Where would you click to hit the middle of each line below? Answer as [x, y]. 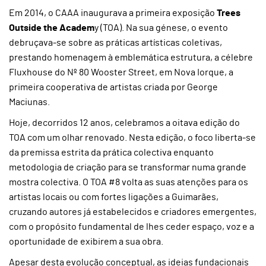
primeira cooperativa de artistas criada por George [113, 87]
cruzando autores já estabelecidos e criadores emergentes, [133, 212]
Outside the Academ [52, 28]
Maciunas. [29, 102]
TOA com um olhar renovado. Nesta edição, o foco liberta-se [132, 138]
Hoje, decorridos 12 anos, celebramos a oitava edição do [124, 123]
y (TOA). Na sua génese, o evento [161, 28]
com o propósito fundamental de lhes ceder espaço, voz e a [132, 227]
